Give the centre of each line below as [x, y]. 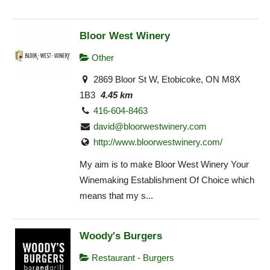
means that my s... [116, 195]
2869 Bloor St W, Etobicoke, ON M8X [166, 80]
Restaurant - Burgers [132, 258]
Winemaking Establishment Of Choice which [167, 180]
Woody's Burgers [121, 236]
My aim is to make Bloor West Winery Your [164, 164]
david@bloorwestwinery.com [150, 127]
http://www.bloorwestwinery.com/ [158, 142]
